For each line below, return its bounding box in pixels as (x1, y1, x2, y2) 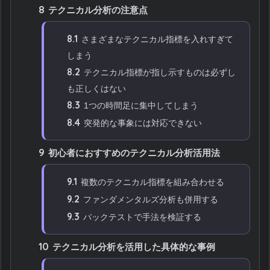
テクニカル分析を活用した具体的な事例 (50, 241, 216, 252)
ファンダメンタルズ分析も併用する (81, 194, 219, 204)
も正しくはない (67, 83, 127, 93)
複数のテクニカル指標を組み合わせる (78, 177, 225, 187)
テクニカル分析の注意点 (46, 4, 148, 15)
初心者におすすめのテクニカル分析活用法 (46, 147, 221, 158)
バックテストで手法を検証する (81, 212, 202, 222)
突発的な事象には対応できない (81, 118, 202, 128)
